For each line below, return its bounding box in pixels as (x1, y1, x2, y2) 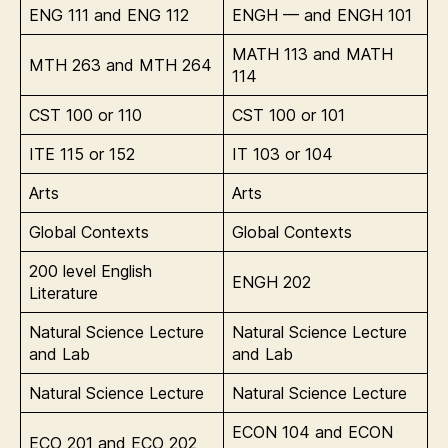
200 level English (29, 260, 152, 281)
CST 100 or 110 (29, 104, 142, 125)
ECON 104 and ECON (232, 421, 393, 442)
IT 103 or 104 (232, 143, 333, 164)
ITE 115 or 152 (29, 143, 135, 164)
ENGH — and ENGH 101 (232, 4, 412, 25)
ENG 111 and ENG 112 (29, 4, 189, 25)
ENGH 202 (232, 271, 311, 292)
